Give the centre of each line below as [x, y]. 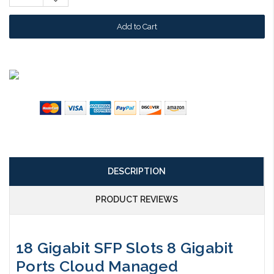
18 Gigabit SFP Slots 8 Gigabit [125, 248]
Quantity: [67, 7]
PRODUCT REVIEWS [136, 199]
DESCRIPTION [136, 171]
